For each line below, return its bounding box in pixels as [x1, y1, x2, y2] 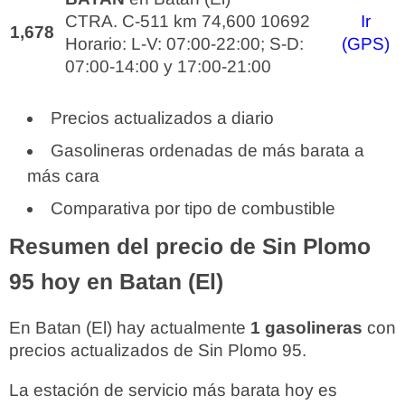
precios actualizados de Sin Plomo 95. [9, 341, 306, 360]
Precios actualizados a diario [51, 108, 274, 127]
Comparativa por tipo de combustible [51, 199, 335, 218]
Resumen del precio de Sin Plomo [9, 234, 371, 259]
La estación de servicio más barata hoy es [9, 381, 337, 400]
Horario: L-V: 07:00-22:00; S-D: [65, 34, 304, 53]
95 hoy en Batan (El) [9, 269, 223, 294]
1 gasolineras [250, 318, 363, 337]
